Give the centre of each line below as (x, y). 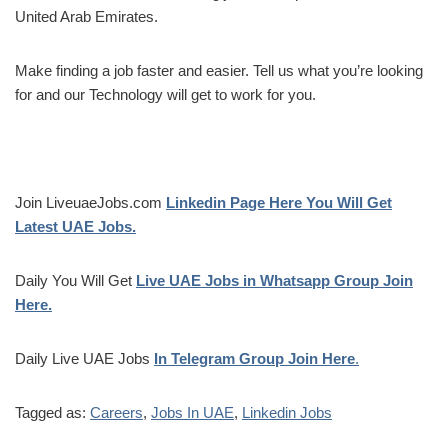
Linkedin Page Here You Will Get (279, 202)
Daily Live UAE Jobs (84, 358)
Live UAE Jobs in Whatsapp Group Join (274, 280)
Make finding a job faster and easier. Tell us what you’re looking (219, 70)
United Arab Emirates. (86, 16)
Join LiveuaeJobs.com (90, 202)
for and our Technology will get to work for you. (165, 94)
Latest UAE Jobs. (75, 226)
